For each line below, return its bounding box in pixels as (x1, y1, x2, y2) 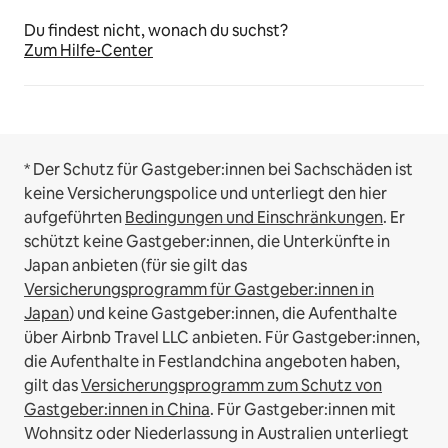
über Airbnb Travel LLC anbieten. (24, 327, 262, 349)
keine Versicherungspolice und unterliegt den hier (24, 183, 387, 205)
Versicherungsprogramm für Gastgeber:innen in (24, 279, 374, 301)
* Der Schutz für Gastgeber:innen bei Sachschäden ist (24, 159, 413, 181)
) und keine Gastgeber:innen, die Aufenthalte (69, 303, 397, 325)
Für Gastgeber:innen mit (217, 399, 396, 421)
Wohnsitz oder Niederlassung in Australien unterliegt (24, 423, 409, 445)
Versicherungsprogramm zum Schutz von (81, 375, 382, 397)
